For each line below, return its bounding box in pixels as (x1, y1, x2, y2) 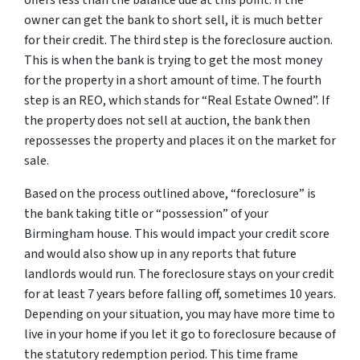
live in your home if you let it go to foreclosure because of (24, 325, 336, 344)
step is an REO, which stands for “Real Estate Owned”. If (24, 92, 329, 110)
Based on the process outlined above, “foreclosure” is (24, 185, 316, 203)
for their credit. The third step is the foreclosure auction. (24, 31, 333, 50)
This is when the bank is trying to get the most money (24, 51, 322, 70)
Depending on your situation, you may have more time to (24, 305, 335, 324)
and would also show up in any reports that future (24, 245, 297, 264)
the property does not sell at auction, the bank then (24, 112, 310, 130)
